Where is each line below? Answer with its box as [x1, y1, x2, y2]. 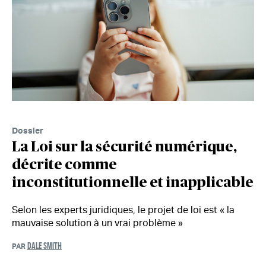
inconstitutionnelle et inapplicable [12, 176, 254, 191]
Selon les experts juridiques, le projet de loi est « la [12, 204, 235, 216]
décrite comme [12, 158, 117, 173]
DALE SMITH [27, 240, 62, 251]
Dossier [12, 125, 43, 136]
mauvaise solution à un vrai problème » [12, 217, 183, 229]
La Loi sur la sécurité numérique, [12, 140, 237, 155]
